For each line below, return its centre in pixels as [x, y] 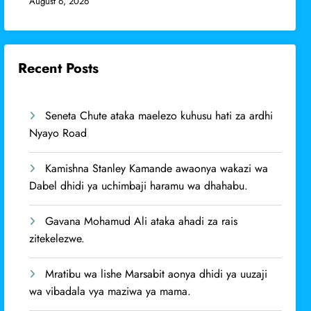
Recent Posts [59, 68]
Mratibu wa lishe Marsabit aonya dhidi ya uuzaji [157, 274]
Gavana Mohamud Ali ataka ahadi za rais [142, 221]
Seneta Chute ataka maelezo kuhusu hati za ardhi [159, 115]
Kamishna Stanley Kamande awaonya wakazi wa [157, 168]
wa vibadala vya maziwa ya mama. [110, 291]
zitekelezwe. [57, 238]
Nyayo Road [58, 133]
